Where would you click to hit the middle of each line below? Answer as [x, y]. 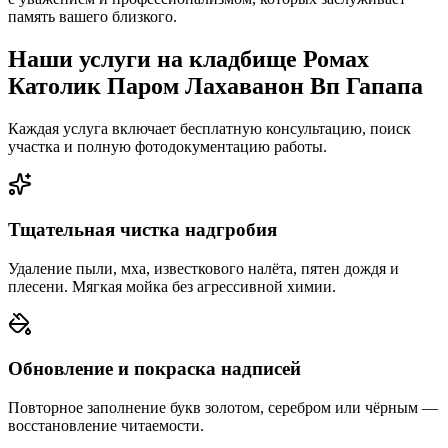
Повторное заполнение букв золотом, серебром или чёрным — [223, 407]
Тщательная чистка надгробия [142, 229]
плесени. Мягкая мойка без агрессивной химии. [172, 286]
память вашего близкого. [92, 17]
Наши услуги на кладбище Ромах [188, 59]
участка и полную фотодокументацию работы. [167, 147]
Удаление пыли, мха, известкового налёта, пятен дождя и [203, 268]
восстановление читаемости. [106, 425]
